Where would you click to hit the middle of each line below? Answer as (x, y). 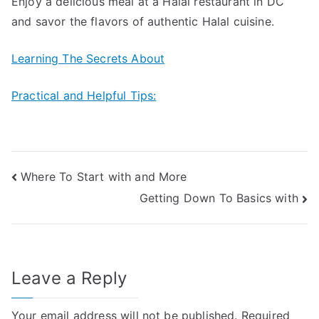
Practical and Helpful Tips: (84, 95)
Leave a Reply (69, 278)
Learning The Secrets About (88, 58)
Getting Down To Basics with (219, 198)
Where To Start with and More (104, 176)
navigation (68, 209)
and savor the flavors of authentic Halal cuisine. (143, 21)
